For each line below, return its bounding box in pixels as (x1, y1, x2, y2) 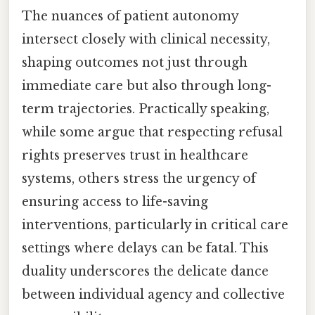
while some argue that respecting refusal (22, 124, 283, 141)
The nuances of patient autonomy (22, 8, 238, 25)
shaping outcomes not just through (22, 55, 247, 71)
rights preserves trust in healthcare (22, 148, 248, 164)
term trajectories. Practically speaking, (22, 101, 269, 117)
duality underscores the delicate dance (22, 264, 269, 280)
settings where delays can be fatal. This (22, 240, 269, 257)
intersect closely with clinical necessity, (22, 32, 270, 48)
